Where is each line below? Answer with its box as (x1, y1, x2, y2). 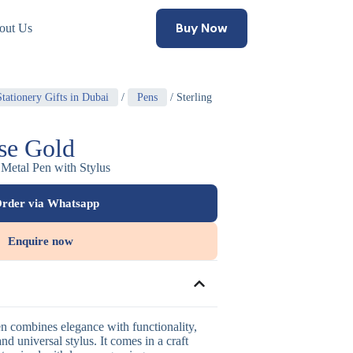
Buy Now (175, 20, 228, 35)
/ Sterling (167, 91, 212, 103)
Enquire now (7, 235, 73, 247)
